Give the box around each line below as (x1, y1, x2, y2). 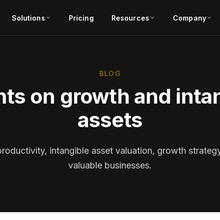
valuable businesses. (68, 160, 152, 170)
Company (173, 13, 206, 22)
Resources (111, 13, 149, 22)
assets (77, 107, 143, 132)
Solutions (11, 13, 45, 22)
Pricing (68, 13, 94, 22)
